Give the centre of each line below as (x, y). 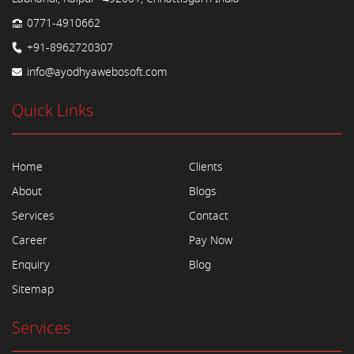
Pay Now (211, 240)
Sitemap (33, 289)
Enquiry (31, 265)
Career (30, 240)
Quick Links (53, 111)
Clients (206, 167)
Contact (209, 216)
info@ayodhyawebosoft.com (96, 72)
